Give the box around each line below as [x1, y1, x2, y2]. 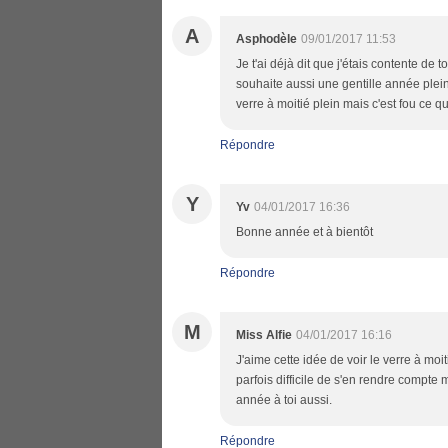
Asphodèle [236, 32, 297, 46]
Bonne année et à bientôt [236, 225, 373, 239]
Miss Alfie [236, 328, 292, 342]
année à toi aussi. [236, 393, 332, 407]
